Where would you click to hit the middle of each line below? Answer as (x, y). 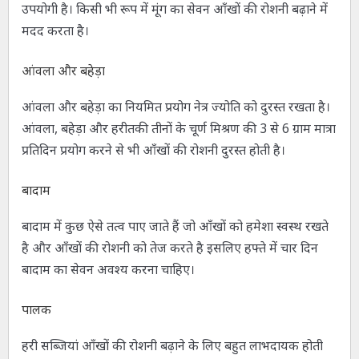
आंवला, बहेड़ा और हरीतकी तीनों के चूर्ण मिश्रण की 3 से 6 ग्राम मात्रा (178, 129)
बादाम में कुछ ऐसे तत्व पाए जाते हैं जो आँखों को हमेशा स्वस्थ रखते (175, 226)
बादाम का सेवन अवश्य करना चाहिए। (108, 270)
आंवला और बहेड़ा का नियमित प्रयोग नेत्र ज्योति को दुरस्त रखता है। (175, 107)
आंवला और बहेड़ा (63, 71)
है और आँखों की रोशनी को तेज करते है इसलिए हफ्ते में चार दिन (169, 248)
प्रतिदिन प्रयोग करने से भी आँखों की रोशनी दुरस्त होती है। (153, 150)
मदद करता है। (55, 31)
